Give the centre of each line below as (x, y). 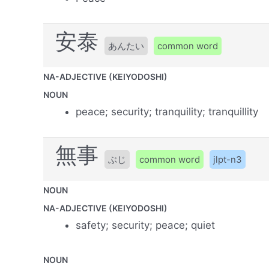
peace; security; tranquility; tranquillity (167, 112)
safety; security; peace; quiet (145, 225)
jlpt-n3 (228, 160)
